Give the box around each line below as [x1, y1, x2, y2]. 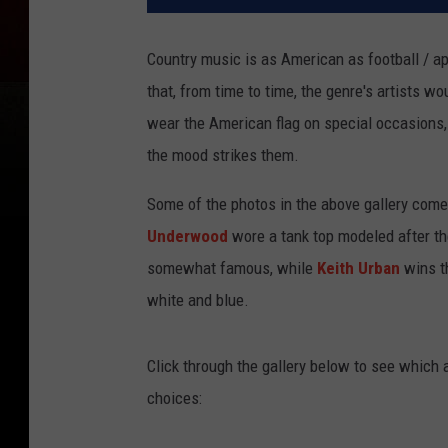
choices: [147, 388, 202, 409]
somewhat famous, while [147, 258, 317, 279]
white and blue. [147, 290, 249, 311]
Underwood [147, 226, 228, 247]
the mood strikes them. [147, 145, 299, 166]
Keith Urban [317, 258, 400, 279]
